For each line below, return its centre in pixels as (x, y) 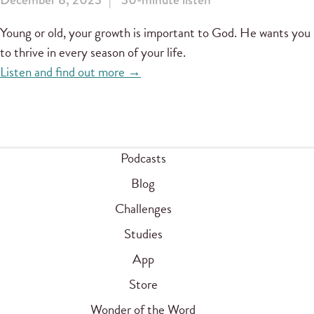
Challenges (143, 208)
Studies (143, 233)
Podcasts (143, 158)
